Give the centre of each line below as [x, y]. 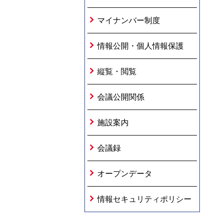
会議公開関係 [121, 97]
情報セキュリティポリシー [144, 199]
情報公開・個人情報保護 [140, 46]
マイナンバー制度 [129, 20]
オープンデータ [125, 174]
